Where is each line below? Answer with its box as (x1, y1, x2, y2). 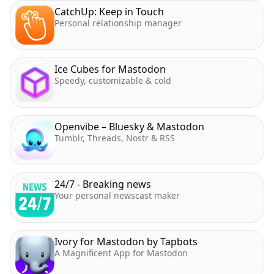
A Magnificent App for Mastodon (54, 247, 188, 259)
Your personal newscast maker (54, 190, 180, 201)
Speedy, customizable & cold (54, 75, 171, 86)
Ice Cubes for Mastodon (54, 62, 166, 76)
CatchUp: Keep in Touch (54, 5, 164, 18)
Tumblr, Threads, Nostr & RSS (54, 132, 175, 144)
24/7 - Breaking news (54, 177, 151, 191)
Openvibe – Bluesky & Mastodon (54, 120, 204, 133)
